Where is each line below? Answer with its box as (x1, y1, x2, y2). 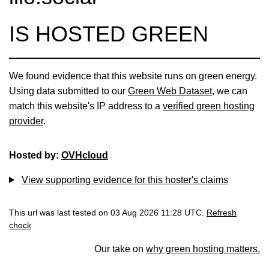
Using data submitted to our (9, 85, 128, 96)
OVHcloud (61, 150, 108, 160)
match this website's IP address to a (9, 100, 163, 111)
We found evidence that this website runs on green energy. (9, 70, 257, 81)
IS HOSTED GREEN (9, 21, 208, 46)
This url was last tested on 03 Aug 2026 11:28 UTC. (9, 208, 207, 217)
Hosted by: (9, 150, 61, 160)
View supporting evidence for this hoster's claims (21, 174, 228, 185)
